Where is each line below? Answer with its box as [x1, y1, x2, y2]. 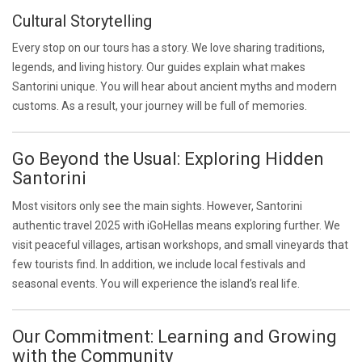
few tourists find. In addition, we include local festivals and [12, 258, 305, 271]
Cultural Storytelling [12, 11, 152, 31]
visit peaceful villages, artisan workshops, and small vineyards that [12, 238, 348, 251]
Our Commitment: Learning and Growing [12, 326, 337, 347]
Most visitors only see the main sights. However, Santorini [12, 200, 302, 213]
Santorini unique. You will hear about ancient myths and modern [12, 80, 337, 93]
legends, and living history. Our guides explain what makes [12, 61, 305, 74]
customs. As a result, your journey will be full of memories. [12, 99, 307, 112]
